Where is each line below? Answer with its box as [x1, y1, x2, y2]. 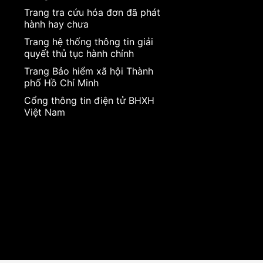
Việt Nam [23, 106, 65, 118]
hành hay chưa [23, 18, 89, 30]
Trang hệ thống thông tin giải [23, 35, 153, 48]
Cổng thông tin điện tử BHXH [23, 94, 154, 106]
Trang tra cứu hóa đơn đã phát [23, 6, 160, 18]
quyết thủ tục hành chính [23, 47, 134, 59]
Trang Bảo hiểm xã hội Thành [23, 65, 153, 77]
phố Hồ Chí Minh [23, 76, 99, 89]
